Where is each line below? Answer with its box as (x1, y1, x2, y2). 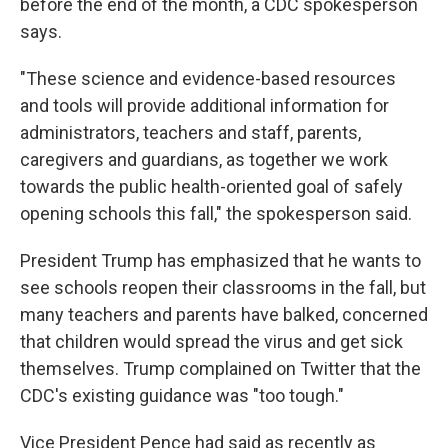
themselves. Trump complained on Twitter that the (20, 358, 421, 380)
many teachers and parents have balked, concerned (20, 304, 428, 326)
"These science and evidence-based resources (20, 68, 396, 90)
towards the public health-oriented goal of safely (20, 176, 403, 198)
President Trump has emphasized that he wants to (20, 250, 421, 272)
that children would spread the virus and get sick (20, 331, 403, 353)
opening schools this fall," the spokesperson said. (20, 203, 412, 225)
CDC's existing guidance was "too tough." (20, 385, 344, 407)
